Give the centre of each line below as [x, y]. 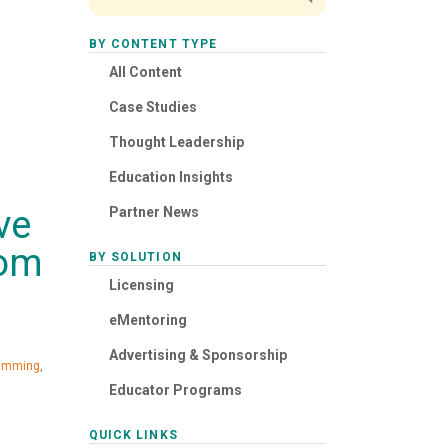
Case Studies [152, 107]
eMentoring [147, 320]
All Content [145, 72]
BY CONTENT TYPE [153, 44]
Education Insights [170, 177]
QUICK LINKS [133, 435]
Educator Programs [175, 390]
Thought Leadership [176, 142]
